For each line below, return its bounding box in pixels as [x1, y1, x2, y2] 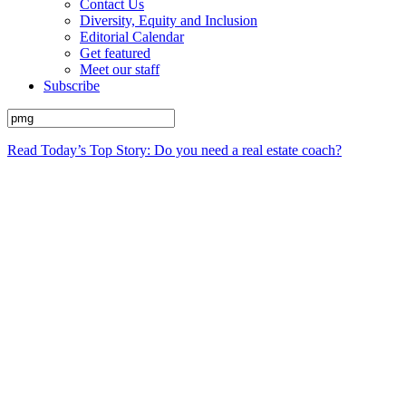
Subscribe [43, 78, 100, 93]
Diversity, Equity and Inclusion [80, 13, 257, 28]
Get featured [80, 45, 150, 61]
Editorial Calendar [80, 29, 184, 44]
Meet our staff [80, 62, 159, 77]
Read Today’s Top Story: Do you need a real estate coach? [7, 142, 342, 158]
